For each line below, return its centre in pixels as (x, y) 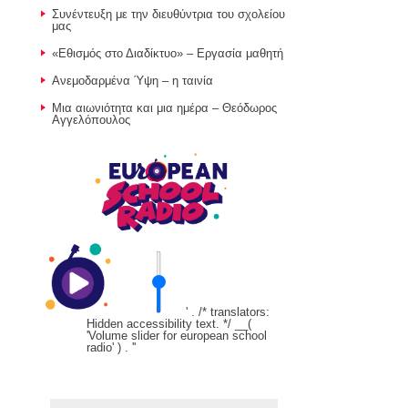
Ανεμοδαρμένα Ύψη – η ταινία (133, 81)
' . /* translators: (228, 311)
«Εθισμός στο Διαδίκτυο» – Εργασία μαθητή (168, 53)
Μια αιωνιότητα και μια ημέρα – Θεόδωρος (164, 108)
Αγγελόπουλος (91, 120)
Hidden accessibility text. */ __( (169, 323)
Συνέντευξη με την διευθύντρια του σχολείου (168, 14)
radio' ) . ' (110, 347)
